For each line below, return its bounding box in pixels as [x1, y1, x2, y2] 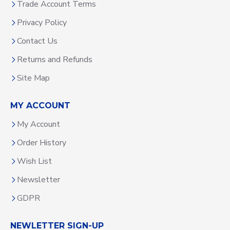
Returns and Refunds [17, 54, 92, 65]
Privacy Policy [17, 17, 67, 28]
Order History [17, 137, 66, 148]
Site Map [17, 72, 50, 84]
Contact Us [17, 35, 57, 47]
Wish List [17, 156, 52, 167]
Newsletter [17, 174, 60, 185]
